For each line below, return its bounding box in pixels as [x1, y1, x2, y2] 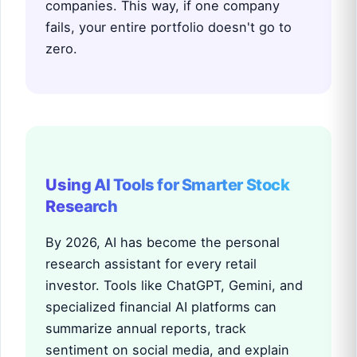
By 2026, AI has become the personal [45, 233, 280, 250]
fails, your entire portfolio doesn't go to [45, 18, 292, 35]
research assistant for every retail [45, 255, 257, 272]
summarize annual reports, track [45, 320, 247, 336]
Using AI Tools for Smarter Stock [45, 175, 290, 194]
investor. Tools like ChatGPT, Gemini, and [45, 277, 304, 293]
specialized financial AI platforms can [45, 298, 277, 315]
